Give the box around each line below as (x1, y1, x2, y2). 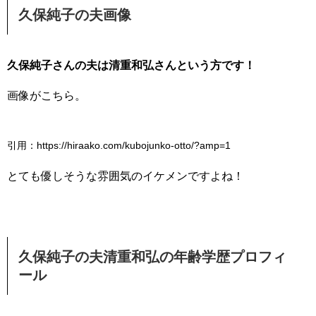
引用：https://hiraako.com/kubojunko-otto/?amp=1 (7, 139, 231, 151)
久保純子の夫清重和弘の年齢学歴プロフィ (18, 248, 286, 265)
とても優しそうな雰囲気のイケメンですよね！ (7, 169, 244, 182)
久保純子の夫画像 (18, 6, 131, 23)
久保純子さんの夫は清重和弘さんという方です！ (7, 59, 255, 71)
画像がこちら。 (7, 89, 86, 102)
